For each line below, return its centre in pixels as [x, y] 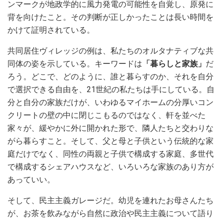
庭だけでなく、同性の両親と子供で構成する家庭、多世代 [111, 154]
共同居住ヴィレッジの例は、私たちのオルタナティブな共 [111, 51]
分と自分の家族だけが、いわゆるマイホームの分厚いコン [111, 102]
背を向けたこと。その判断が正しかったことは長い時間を [111, 17]
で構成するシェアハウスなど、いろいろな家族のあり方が [111, 166]
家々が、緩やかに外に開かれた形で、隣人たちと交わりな [111, 128]
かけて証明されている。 [51, 30]
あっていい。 [31, 179]
